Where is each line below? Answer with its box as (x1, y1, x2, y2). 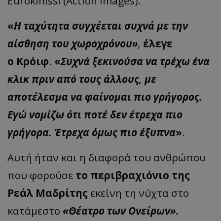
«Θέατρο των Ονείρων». (63, 204, 179, 218)
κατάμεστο (7, 204, 63, 218)
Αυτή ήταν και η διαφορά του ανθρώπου (7, 150, 206, 165)
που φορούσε (7, 168, 75, 183)
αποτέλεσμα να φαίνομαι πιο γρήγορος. (7, 90, 202, 104)
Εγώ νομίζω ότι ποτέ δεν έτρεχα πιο (7, 108, 183, 122)
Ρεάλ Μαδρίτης (7, 186, 88, 200)
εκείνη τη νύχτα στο (88, 186, 189, 200)
